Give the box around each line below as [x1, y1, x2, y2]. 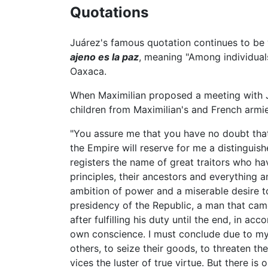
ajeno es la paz [70, 50, 139, 63]
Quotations [70, 3, 148, 21]
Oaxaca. [70, 65, 106, 77]
